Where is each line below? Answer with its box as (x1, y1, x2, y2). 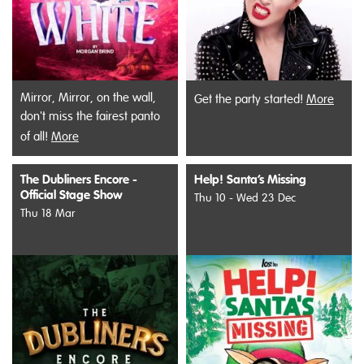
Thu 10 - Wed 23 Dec (194, 190, 296, 205)
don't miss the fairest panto (20, 108, 160, 123)
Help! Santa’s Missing (194, 171, 306, 188)
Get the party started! (194, 91, 306, 106)
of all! (20, 128, 51, 144)
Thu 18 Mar (20, 206, 75, 220)
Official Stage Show (20, 186, 123, 203)
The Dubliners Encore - (20, 171, 137, 188)
